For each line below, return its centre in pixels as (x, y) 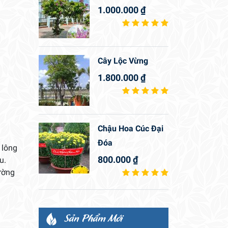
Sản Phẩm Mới (93, 218)
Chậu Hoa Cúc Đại (131, 129)
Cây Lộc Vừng (123, 61)
